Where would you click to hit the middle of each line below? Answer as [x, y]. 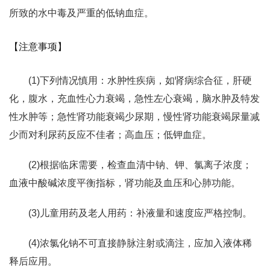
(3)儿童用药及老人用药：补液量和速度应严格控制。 [140, 213]
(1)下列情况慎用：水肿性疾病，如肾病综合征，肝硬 [140, 80]
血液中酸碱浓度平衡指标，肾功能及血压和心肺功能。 [125, 183]
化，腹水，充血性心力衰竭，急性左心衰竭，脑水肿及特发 [134, 99]
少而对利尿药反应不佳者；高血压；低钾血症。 [110, 135]
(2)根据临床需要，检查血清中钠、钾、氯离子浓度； [140, 165]
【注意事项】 [38, 47]
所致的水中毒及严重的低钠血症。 [81, 13]
